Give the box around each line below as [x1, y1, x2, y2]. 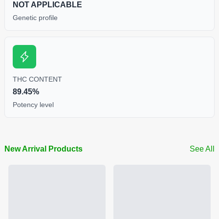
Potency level [12, 100, 54, 109]
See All [190, 144, 215, 153]
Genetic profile [12, 13, 58, 22]
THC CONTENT [12, 75, 62, 83]
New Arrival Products [4, 144, 83, 153]
